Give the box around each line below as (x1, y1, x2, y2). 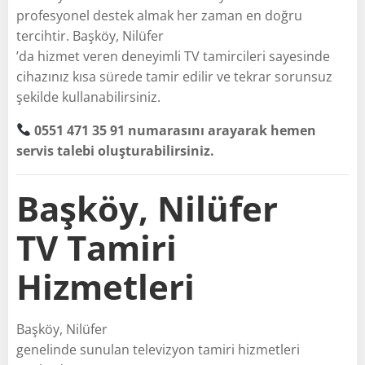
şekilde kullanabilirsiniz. (16, 87, 161, 106)
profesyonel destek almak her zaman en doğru (16, 6, 302, 24)
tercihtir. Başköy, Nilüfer (16, 26, 164, 45)
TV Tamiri (16, 223, 177, 270)
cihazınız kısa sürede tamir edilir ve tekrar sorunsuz (16, 67, 332, 86)
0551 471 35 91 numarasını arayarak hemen (34, 121, 317, 139)
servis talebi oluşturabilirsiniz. (16, 141, 214, 160)
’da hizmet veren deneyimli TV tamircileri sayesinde (16, 46, 330, 65)
